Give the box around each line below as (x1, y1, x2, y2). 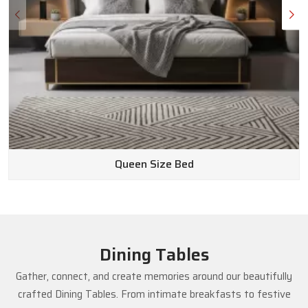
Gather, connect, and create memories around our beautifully (16, 267, 292, 285)
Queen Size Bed (114, 155, 194, 173)
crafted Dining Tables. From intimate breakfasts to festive (17, 285, 291, 302)
